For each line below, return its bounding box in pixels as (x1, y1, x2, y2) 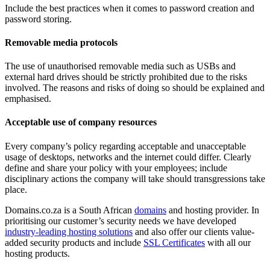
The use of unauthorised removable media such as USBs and (5, 61, 236, 72)
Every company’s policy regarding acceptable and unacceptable (5, 140, 246, 151)
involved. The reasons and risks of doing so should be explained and (5, 83, 265, 93)
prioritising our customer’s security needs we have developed (5, 215, 236, 226)
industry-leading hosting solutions (5, 226, 133, 237)
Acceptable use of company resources (5, 117, 157, 128)
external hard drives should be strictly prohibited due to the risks (5, 72, 247, 83)
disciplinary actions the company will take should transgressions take (5, 173, 265, 184)
